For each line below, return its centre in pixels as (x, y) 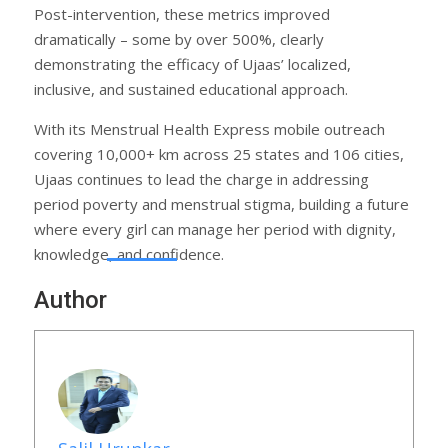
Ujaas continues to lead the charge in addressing (201, 179)
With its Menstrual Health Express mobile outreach (209, 129)
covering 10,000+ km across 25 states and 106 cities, (219, 154)
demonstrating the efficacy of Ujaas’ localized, (192, 64)
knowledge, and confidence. (129, 254)
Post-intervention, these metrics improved (182, 14)
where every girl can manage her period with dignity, (215, 229)
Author (70, 300)
